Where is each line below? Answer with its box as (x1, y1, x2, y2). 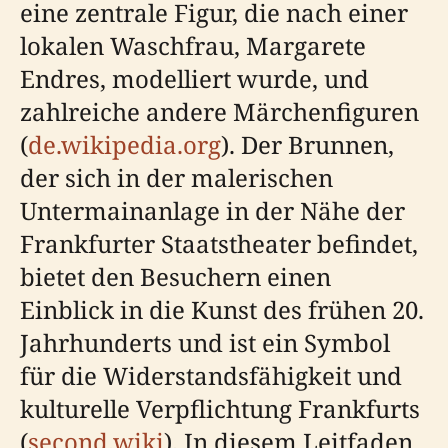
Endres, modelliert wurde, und (20, 62, 369, 95)
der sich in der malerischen (20, 161, 333, 194)
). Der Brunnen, (221, 128, 394, 161)
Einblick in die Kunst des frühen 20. (20, 293, 424, 326)
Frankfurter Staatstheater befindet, (20, 227, 418, 260)
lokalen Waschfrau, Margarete (20, 29, 366, 62)
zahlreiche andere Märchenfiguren (20, 95, 419, 128)
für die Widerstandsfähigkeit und (20, 359, 402, 392)
